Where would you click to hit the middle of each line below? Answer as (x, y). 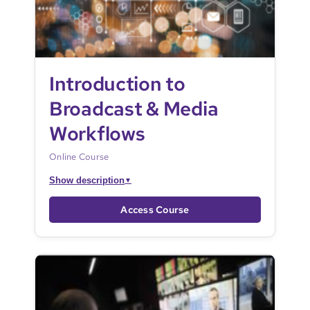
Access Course (155, 209)
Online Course (79, 156)
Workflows (97, 133)
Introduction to (117, 83)
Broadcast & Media (134, 108)
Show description (86, 180)
